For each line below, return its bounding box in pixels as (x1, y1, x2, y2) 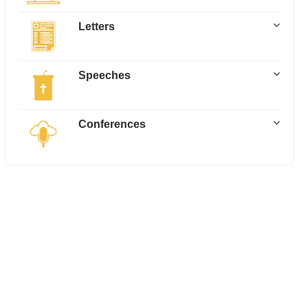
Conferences (78, 112, 146, 136)
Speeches (78, 63, 131, 87)
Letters (78, 14, 115, 38)
